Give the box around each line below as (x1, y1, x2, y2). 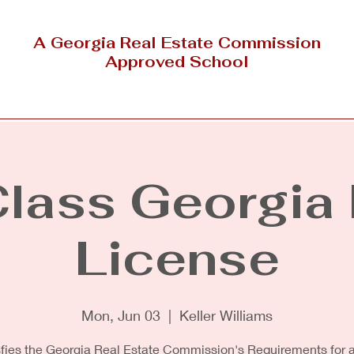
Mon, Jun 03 (81, 307, 160, 324)
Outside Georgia (23, 96, 115, 111)
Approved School (104, 52, 249, 72)
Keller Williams (179, 307, 273, 324)
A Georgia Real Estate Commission (32, 33, 321, 53)
